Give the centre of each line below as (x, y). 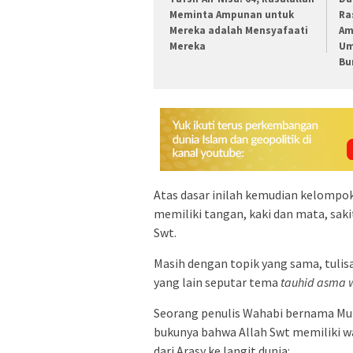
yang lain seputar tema (217, 282)
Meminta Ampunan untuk (232, 14)
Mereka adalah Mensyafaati (239, 30)
